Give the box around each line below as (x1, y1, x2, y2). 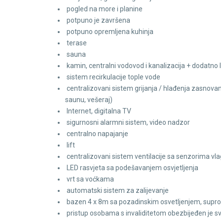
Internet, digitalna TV (65, 107, 131, 115)
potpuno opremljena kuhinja (65, 28, 153, 36)
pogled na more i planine (65, 5, 143, 13)
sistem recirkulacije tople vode (65, 73, 160, 81)
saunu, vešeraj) (65, 96, 112, 104)
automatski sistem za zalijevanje (65, 186, 169, 195)
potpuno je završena (65, 16, 130, 25)
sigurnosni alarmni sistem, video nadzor (65, 118, 190, 127)
